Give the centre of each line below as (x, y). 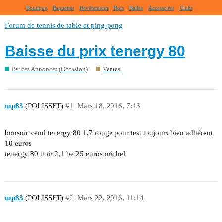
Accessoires (161, 8)
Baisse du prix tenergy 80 (95, 51)
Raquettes (63, 8)
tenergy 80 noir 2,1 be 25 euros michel (65, 153)
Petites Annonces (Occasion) (50, 69)
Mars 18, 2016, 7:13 (109, 106)
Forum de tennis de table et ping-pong (64, 25)
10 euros (18, 143)
